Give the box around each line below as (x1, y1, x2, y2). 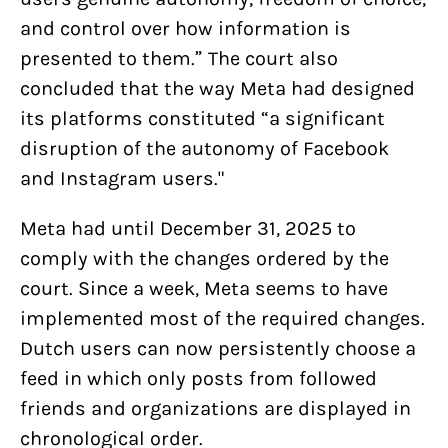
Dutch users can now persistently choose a (20, 337, 416, 360)
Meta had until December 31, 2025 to (20, 217, 356, 240)
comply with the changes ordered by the (20, 247, 389, 270)
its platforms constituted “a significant (20, 107, 385, 130)
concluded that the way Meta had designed (20, 77, 415, 100)
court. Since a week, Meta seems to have (20, 277, 388, 300)
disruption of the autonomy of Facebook (20, 137, 389, 160)
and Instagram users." (20, 167, 224, 190)
